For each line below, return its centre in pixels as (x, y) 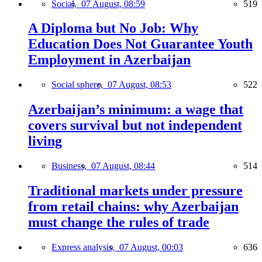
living (45, 141)
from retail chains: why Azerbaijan (133, 207)
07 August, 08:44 (123, 166)
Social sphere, (80, 85)
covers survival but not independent (135, 125)
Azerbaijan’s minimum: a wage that (136, 110)
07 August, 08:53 (139, 85)
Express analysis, (85, 247)
